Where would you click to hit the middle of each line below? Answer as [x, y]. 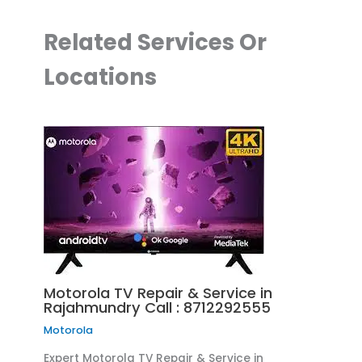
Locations [101, 77]
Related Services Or [156, 42]
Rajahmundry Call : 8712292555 [158, 307]
